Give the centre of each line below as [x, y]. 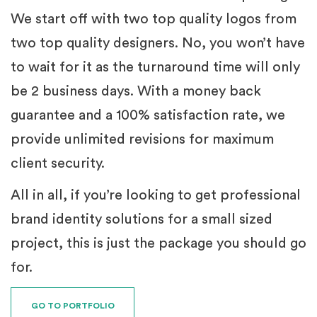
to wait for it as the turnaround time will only [155, 67]
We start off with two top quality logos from [154, 19]
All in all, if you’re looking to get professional [156, 195]
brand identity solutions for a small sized [142, 219]
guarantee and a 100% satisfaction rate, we [148, 115]
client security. [58, 163]
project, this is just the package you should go [158, 243]
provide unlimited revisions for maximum [142, 139]
